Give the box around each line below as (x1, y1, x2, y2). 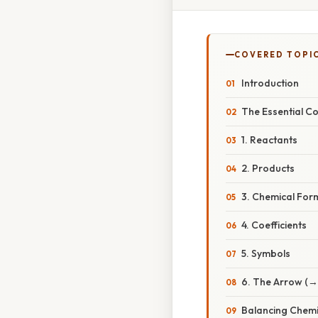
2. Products (241, 162, 295, 175)
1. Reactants (241, 133, 297, 147)
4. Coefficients (241, 219, 307, 232)
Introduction (241, 77, 299, 90)
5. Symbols (241, 247, 290, 261)
